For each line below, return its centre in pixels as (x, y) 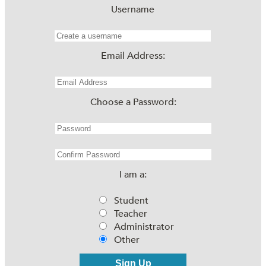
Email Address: (133, 56)
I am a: (133, 174)
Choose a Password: (133, 102)
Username (132, 9)
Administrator (144, 227)
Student (131, 200)
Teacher (131, 213)
